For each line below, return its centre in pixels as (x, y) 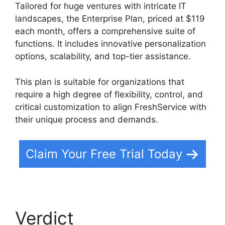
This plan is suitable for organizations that (100, 82)
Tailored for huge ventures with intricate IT (101, 6)
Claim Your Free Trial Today (104, 154)
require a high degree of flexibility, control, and (109, 94)
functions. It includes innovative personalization (110, 44)
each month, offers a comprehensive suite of (105, 31)
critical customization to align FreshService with (111, 107)
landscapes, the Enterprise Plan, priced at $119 (110, 19)
